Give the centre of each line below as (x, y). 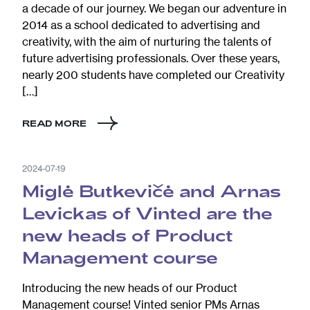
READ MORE (54, 123)
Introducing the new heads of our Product (130, 288)
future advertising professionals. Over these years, (151, 58)
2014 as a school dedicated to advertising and (141, 25)
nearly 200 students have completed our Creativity (153, 74)
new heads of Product (127, 235)
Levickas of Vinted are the (147, 212)
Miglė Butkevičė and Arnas (152, 190)
